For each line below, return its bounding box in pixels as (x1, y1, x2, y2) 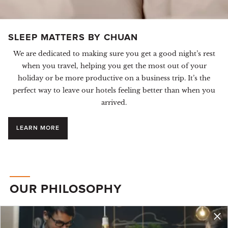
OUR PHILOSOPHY (10, 183, 122, 195)
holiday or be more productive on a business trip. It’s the (18, 73, 210, 82)
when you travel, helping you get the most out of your (21, 61, 207, 70)
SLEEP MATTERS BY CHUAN (8, 33, 138, 42)
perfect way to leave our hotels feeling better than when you (13, 85, 215, 95)
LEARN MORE (16, 125, 60, 131)
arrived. (101, 98, 127, 107)
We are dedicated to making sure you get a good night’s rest (13, 49, 215, 58)
